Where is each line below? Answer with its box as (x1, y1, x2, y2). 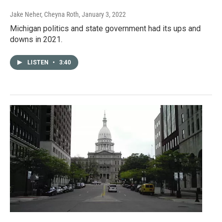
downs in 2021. (10, 34, 62, 44)
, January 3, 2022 (79, 10, 126, 18)
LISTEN (27, 58, 50, 66)
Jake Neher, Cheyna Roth (10, 10, 79, 18)
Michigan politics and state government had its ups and (10, 23, 201, 33)
